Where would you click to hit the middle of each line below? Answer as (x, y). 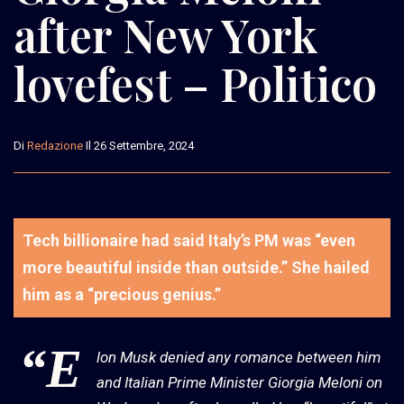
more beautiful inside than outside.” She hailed (196, 267)
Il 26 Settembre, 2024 (138, 145)
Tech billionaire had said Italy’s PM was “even (189, 240)
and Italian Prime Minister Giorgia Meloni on (239, 382)
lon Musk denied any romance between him (239, 357)
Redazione (55, 145)
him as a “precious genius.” (122, 294)
